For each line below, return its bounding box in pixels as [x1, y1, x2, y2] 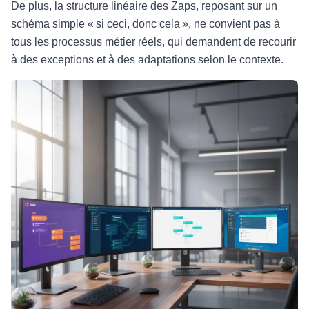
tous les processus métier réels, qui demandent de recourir [11, 36, 296, 48]
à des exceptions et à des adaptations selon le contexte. [11, 54, 283, 66]
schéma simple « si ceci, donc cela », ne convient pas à [11, 18, 280, 30]
